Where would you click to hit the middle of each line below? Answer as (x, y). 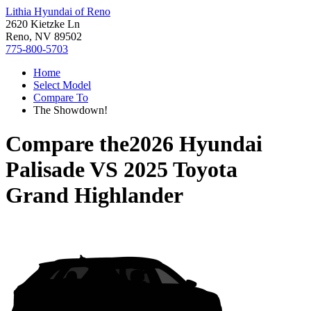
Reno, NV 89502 (44, 36)
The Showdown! (70, 110)
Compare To (61, 98)
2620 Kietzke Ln (43, 24)
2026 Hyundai (196, 144)
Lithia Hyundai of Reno (58, 11)
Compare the (67, 144)
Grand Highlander (94, 195)
